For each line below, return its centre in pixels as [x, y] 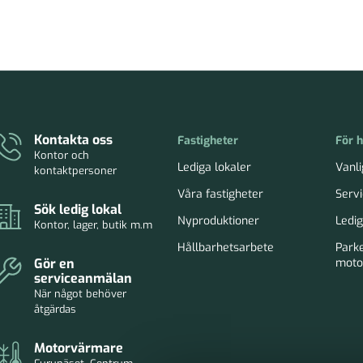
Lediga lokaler [215, 167]
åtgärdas [56, 309]
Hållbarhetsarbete [226, 247]
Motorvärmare [79, 348]
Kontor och [62, 155]
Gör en [55, 263]
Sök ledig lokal [78, 209]
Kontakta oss [74, 139]
